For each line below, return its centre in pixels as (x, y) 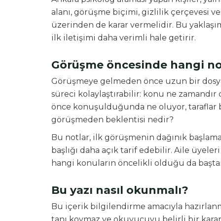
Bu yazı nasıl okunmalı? (120, 190)
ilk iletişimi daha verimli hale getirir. (124, 38)
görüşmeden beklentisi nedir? (112, 120)
